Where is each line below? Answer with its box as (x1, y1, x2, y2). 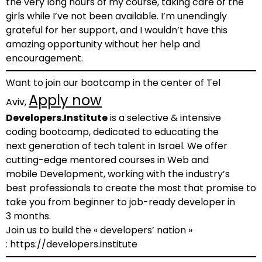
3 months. (6, 209, 51, 223)
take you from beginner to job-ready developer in (6, 195, 235, 209)
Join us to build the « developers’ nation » (6, 223, 192, 237)
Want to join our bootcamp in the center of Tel (6, 76, 220, 89)
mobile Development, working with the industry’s (6, 167, 230, 181)
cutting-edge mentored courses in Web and (6, 153, 209, 167)
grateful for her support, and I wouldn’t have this (6, 23, 227, 37)
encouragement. (6, 51, 85, 65)
